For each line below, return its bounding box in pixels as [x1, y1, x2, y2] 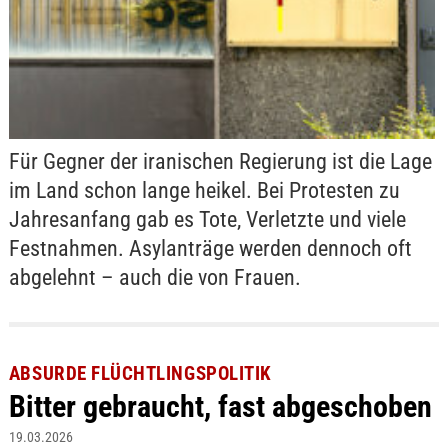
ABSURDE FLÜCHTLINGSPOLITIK [8, 362, 272, 386]
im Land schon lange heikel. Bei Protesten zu [8, 177, 400, 203]
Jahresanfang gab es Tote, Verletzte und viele [8, 206, 406, 232]
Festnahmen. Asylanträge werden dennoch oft [8, 235, 412, 261]
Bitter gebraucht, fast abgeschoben [8, 389, 432, 425]
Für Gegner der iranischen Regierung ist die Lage [8, 148, 432, 174]
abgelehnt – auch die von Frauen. [8, 264, 301, 290]
